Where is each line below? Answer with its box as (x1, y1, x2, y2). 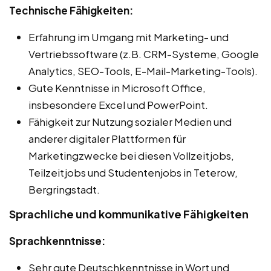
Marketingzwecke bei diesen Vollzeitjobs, (28, 148, 234, 162)
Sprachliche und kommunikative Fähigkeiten (9, 206, 249, 221)
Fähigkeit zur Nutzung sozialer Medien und (28, 114, 232, 128)
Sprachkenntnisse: (9, 233, 105, 247)
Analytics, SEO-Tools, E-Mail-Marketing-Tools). (28, 64, 258, 77)
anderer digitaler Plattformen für (28, 131, 186, 145)
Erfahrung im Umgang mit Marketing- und (28, 30, 229, 44)
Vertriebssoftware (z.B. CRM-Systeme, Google (28, 47, 259, 60)
